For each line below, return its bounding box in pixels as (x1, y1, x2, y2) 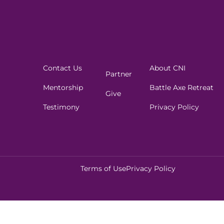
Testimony (43, 102, 80, 111)
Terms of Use (80, 164, 126, 173)
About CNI (149, 63, 185, 72)
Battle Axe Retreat (149, 82, 213, 92)
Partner (105, 69, 132, 79)
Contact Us (43, 63, 82, 72)
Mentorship (43, 82, 83, 92)
